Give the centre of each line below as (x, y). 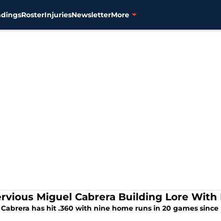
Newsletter (91, 15)
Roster (33, 15)
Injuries (58, 15)
